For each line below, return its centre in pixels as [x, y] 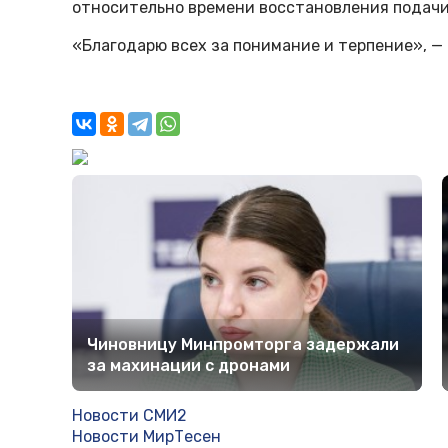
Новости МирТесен [146, 436]
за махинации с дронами [188, 365]
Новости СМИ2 [129, 415]
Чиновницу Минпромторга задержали [243, 344]
